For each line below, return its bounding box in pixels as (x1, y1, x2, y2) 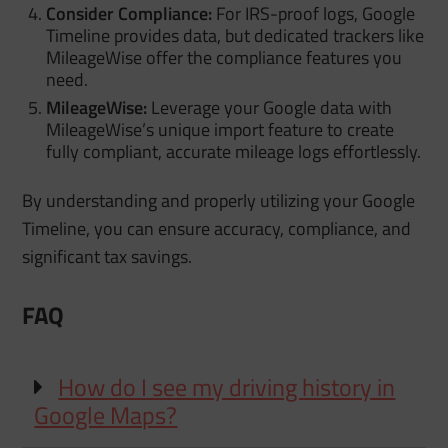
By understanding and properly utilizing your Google (22, 186, 416, 214)
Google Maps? (34, 396, 178, 433)
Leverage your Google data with (147, 93, 393, 121)
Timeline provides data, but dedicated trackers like (46, 21, 425, 49)
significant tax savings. (22, 242, 193, 270)
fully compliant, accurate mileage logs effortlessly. (46, 137, 422, 165)
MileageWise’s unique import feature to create (46, 115, 395, 143)
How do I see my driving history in (58, 368, 396, 405)
